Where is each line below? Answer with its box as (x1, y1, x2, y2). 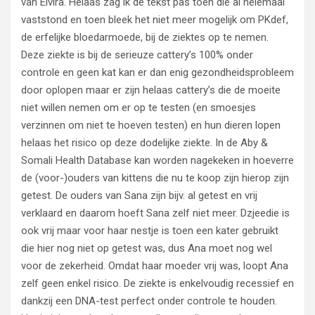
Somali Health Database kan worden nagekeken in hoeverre (21, 154, 294, 167)
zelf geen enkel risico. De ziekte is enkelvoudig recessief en (21, 277, 294, 290)
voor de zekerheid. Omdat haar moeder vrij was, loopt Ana (21, 259, 288, 272)
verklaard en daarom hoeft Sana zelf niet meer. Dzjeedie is (21, 207, 290, 219)
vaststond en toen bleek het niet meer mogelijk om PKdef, (21, 13, 288, 26)
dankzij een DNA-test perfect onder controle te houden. (21, 295, 277, 307)
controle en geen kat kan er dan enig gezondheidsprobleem (21, 66, 294, 79)
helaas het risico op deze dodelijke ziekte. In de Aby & (21, 136, 268, 149)
